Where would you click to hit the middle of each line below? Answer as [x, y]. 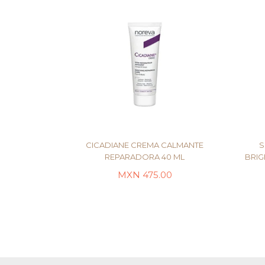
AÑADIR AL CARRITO [145, 185]
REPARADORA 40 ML [145, 157]
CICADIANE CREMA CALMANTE [145, 145]
